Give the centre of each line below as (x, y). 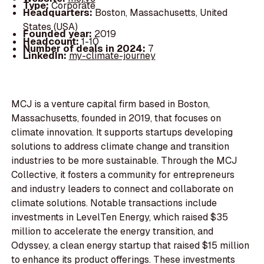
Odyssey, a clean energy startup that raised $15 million (131, 246)
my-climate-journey (112, 55)
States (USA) (50, 27)
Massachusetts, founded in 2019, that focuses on (116, 118)
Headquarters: (59, 13)
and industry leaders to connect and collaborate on (123, 189)
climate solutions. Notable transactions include (114, 203)
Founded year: (58, 34)
